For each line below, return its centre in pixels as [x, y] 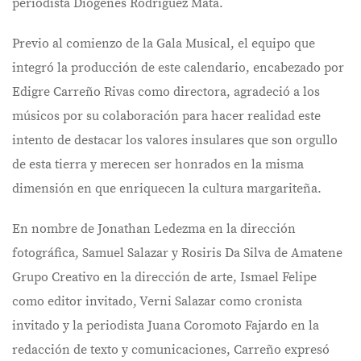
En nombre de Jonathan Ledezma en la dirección [154, 229]
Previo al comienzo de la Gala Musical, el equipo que [164, 44]
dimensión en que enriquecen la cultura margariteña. [167, 189]
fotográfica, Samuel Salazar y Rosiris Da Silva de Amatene [177, 253]
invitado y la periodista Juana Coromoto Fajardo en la [166, 326]
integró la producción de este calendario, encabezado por [178, 68]
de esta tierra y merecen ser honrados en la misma [158, 165]
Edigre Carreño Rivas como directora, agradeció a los [166, 92]
